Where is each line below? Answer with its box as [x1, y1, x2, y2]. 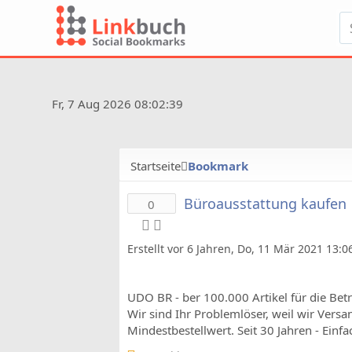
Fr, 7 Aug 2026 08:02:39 [49, 96, 183, 112]
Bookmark [188, 158, 248, 174]
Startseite [130, 158, 181, 174]
